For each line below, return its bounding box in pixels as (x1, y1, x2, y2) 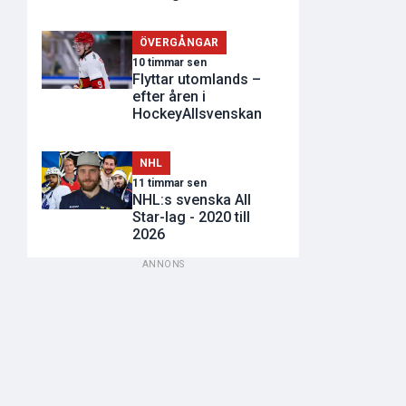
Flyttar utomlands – (132, 70, 261, 88)
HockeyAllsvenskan (132, 104, 262, 122)
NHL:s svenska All (132, 191, 251, 209)
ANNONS (141, 259, 185, 270)
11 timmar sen (132, 177, 207, 190)
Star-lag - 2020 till (132, 208, 250, 227)
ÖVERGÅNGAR (139, 35, 219, 49)
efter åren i (132, 87, 206, 105)
